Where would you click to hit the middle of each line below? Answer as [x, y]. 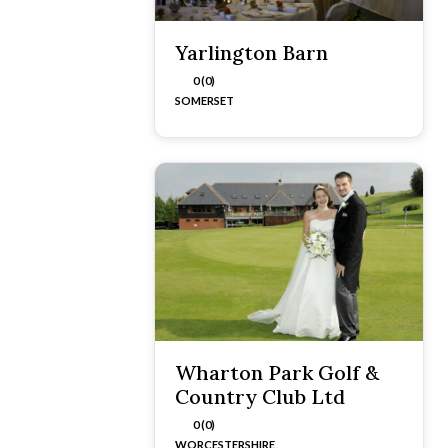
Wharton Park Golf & [277, 373]
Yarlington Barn [251, 52]
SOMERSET [204, 100]
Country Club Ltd [260, 397]
